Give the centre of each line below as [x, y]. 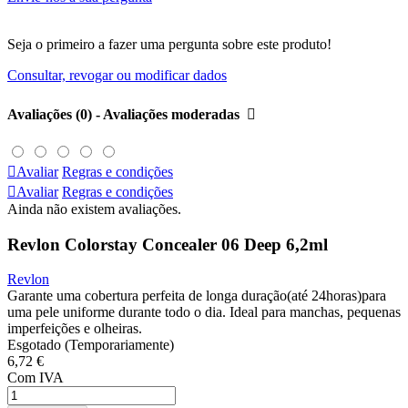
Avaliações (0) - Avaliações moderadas [127, 114]
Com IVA [36, 378]
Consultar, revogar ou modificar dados [117, 76]
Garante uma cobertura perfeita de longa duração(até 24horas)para [197, 296]
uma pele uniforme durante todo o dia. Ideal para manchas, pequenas [204, 312]
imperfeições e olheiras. [75, 329]
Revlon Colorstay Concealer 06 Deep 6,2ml [168, 244]
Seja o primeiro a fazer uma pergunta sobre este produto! [169, 45]
